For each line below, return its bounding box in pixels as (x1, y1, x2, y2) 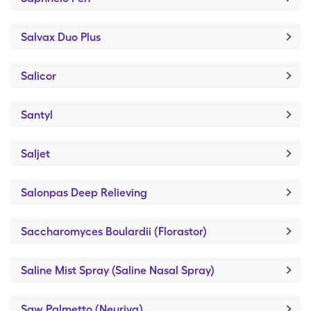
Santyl (21, 108, 53, 121)
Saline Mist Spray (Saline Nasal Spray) (21, 264, 215, 277)
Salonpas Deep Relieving (21, 186, 147, 199)
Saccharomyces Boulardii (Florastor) (21, 225, 207, 238)
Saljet (21, 147, 50, 160)
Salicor (21, 69, 56, 83)
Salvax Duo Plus (21, 31, 101, 44)
